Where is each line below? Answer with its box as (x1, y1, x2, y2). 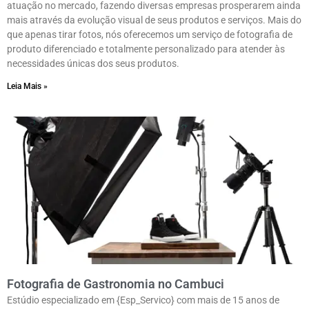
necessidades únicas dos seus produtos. (7, 58, 179, 70)
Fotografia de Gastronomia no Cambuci (7, 277, 224, 292)
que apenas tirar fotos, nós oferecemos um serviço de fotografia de (7, 29, 292, 41)
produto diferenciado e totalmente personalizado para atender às (7, 43, 285, 55)
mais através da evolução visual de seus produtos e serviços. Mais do (7, 14, 301, 26)
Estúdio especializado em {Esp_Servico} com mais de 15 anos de (7, 295, 279, 306)
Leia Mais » (7, 81, 48, 92)
